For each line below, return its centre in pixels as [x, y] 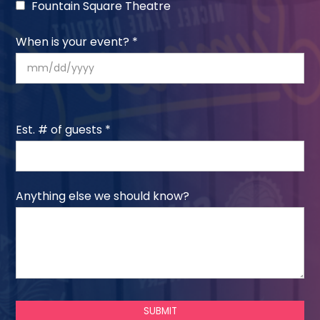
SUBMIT [160, 311]
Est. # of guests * [64, 130]
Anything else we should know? [103, 196]
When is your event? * [77, 42]
